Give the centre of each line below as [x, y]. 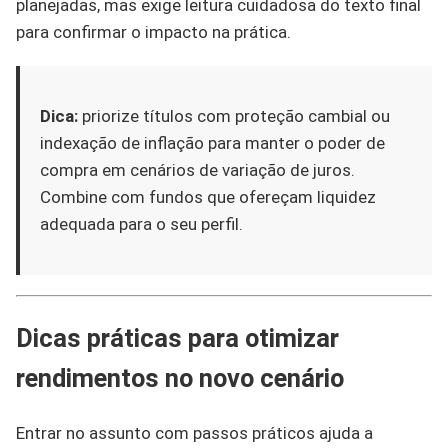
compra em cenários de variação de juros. [197, 170]
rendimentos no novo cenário [180, 378]
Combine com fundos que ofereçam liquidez [208, 197]
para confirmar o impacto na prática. [153, 32]
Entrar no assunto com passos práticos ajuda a [194, 432]
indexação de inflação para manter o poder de [212, 143]
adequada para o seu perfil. [141, 224]
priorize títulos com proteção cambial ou [234, 116]
